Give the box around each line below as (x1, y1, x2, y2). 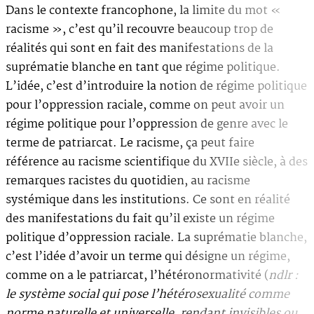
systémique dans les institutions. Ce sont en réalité (6, 190, 290, 210)
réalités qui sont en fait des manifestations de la (6, 39, 273, 58)
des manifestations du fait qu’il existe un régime (6, 209, 275, 228)
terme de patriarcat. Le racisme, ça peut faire (6, 133, 254, 153)
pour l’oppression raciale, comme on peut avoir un (6, 95, 285, 115)
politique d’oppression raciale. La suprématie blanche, (6, 228, 307, 247)
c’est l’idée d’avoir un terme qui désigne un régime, (6, 247, 290, 266)
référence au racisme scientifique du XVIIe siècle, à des (6, 152, 308, 172)
